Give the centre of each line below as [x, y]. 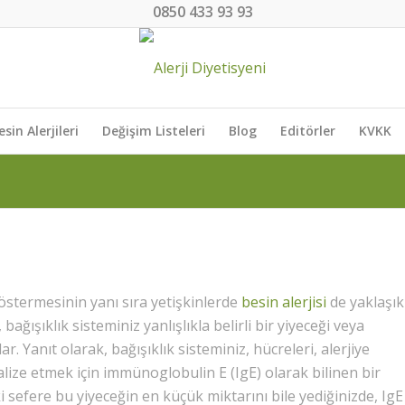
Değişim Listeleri [154, 131]
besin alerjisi [284, 301]
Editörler [308, 131]
